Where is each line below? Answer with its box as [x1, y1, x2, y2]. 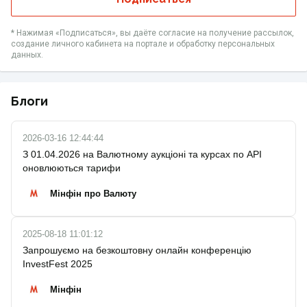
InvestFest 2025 [23, 258, 93, 269]
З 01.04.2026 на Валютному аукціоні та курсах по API [23, 149, 262, 160]
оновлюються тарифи [23, 162, 121, 173]
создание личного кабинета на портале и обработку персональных [11, 39, 275, 49]
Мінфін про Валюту [50, 188, 136, 199]
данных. [11, 50, 43, 60]
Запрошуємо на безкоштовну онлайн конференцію [23, 245, 251, 256]
